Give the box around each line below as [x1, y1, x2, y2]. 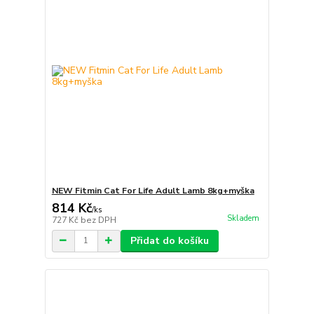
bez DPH [80, 214, 116, 226]
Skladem [226, 212, 259, 224]
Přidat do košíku [130, 233, 209, 247]
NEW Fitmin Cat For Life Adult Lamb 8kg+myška [51, 184, 254, 196]
